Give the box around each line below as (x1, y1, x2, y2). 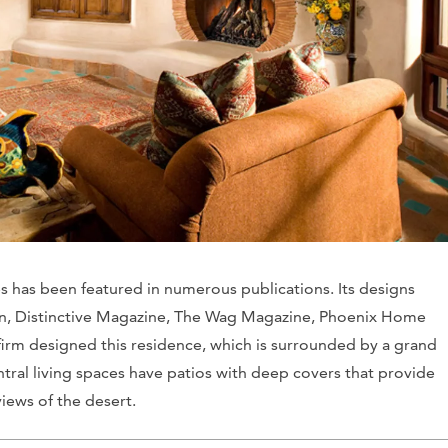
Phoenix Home (319, 306, 426, 326)
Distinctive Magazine (15, 306, 166, 326)
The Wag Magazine (174, 306, 311, 326)
